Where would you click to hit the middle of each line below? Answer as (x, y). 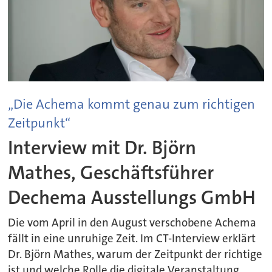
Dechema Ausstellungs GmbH (132, 197)
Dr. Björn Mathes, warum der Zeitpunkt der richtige (135, 255)
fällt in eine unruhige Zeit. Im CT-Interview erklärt (132, 239)
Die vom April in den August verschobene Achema (132, 223)
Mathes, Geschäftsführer (111, 172)
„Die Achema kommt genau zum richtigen (132, 104)
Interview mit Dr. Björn (102, 148)
